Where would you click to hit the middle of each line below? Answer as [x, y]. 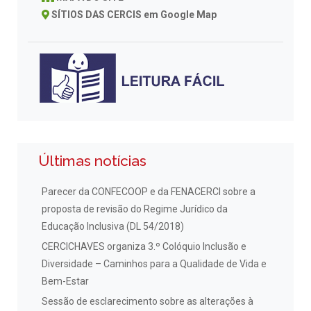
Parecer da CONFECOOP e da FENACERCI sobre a [149, 191]
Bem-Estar [65, 281]
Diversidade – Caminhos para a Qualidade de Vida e [154, 263]
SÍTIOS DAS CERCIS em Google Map [134, 15]
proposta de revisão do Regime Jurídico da [135, 209]
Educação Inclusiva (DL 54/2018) [113, 226]
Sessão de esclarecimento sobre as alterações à [148, 302]
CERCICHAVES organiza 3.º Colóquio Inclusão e [144, 246]
